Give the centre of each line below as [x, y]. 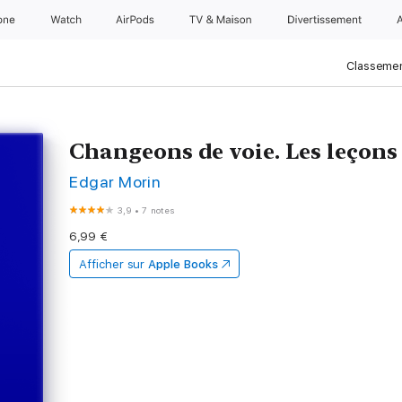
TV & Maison [222, 20]
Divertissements [330, 20]
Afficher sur [112, 264]
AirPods [137, 20]
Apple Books [183, 264]
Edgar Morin [115, 182]
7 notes [158, 210]
